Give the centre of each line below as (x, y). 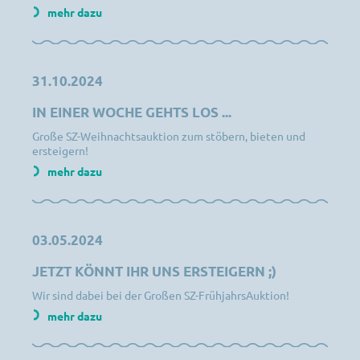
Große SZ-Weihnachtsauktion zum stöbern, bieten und (169, 135)
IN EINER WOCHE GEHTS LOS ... (132, 112)
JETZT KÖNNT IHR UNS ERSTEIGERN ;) (154, 271)
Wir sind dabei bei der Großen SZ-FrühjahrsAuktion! (161, 295)
